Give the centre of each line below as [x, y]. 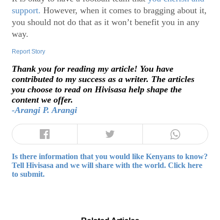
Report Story [28, 52]
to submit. [28, 174]
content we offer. [42, 99]
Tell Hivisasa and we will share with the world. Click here [107, 165]
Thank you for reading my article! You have [93, 69]
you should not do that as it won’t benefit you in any [106, 22]
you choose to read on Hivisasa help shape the [97, 89]
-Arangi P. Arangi [44, 110]
